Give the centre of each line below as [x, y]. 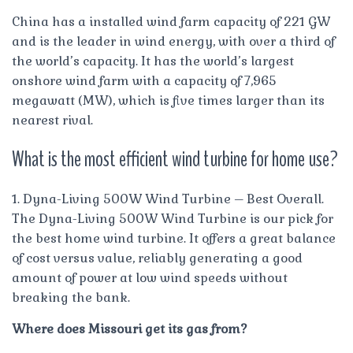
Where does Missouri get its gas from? [130, 329]
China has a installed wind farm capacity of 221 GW [171, 21]
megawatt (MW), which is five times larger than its [168, 100]
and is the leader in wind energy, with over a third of [173, 41]
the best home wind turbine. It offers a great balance [174, 238]
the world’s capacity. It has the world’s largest [153, 61]
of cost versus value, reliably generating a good [157, 258]
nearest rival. [52, 120]
